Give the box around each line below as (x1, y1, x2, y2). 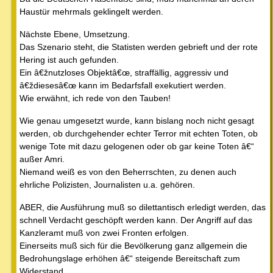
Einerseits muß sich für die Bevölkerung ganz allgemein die (19, 240, 247, 250)
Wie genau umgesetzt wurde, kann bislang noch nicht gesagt (19, 115, 254, 126)
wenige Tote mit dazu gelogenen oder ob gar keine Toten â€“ (19, 141, 254, 151)
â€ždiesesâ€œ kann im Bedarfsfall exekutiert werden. (19, 80, 226, 90)
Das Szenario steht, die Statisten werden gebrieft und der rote (19, 41, 258, 52)
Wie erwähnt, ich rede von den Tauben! (19, 93, 171, 103)
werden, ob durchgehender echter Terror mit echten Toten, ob (19, 128, 258, 138)
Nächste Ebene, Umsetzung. (19, 29, 130, 39)
